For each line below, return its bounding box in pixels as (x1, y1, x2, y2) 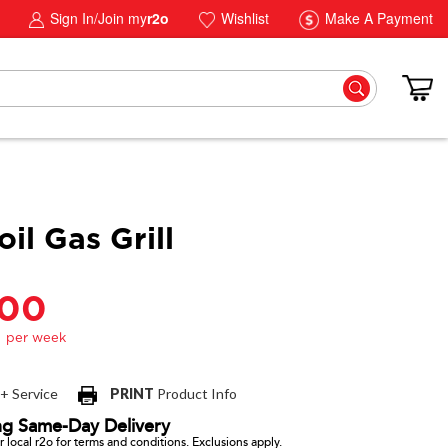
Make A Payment (321, 8, 433, 28)
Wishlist (217, 8, 269, 28)
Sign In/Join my (46, 8, 147, 28)
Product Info (154, 385, 237, 403)
